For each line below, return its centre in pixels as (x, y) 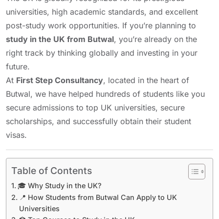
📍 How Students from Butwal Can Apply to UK (98, 197)
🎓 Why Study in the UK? (59, 186)
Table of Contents (52, 171)
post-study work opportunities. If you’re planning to (101, 25)
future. (18, 66)
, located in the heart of (146, 80)
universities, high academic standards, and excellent (102, 12)
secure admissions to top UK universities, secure (95, 108)
